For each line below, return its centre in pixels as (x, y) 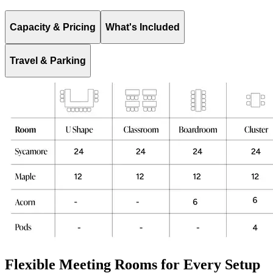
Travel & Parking (48, 60)
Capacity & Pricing (53, 27)
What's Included (143, 27)
